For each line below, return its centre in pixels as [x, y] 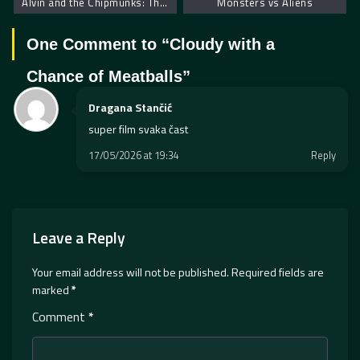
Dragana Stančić [130, 107]
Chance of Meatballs [104, 76]
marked [52, 289]
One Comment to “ [98, 44]
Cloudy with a [222, 44]
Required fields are [278, 272]
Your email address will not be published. [131, 272]
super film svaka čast [138, 129]
